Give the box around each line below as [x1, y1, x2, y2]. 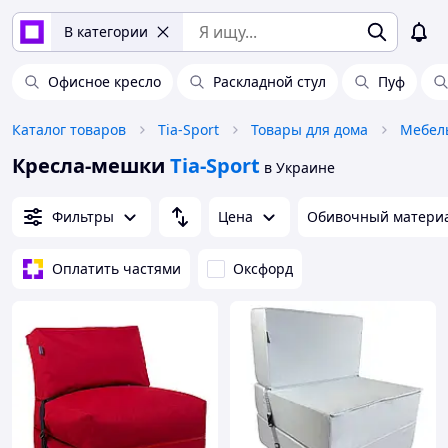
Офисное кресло [48, 72, 161, 91]
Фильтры [52, 207, 114, 226]
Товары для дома [251, 120, 368, 139]
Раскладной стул [213, 72, 326, 91]
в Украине [264, 158, 335, 177]
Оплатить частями [52, 259, 181, 278]
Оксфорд [233, 259, 293, 278]
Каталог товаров [12, 120, 126, 139]
